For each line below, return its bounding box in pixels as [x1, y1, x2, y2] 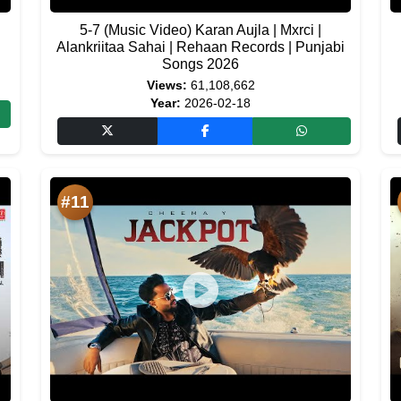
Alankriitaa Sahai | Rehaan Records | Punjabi [56, 39, 345, 55]
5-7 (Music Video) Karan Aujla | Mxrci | [80, 22, 321, 38]
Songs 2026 [162, 56, 239, 72]
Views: [146, 79, 187, 92]
